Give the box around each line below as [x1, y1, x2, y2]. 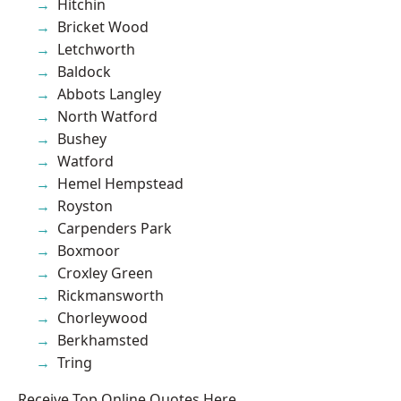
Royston [57, 195, 113, 216]
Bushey [57, 128, 107, 149]
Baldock [57, 61, 111, 81]
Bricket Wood [57, 16, 149, 37]
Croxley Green [57, 262, 153, 283]
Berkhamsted [57, 329, 149, 350]
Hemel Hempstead [57, 173, 183, 193]
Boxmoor [57, 240, 120, 260]
